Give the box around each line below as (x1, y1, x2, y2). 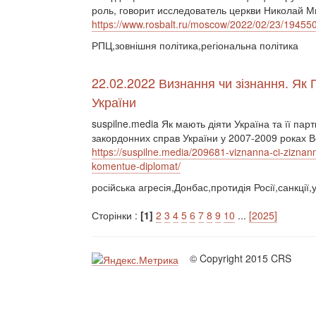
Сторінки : (92, 208, 140, 222)
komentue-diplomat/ (92, 159, 181, 173)
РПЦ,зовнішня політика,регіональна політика (92, 38, 298, 52)
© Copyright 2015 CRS (181, 251, 291, 265)
